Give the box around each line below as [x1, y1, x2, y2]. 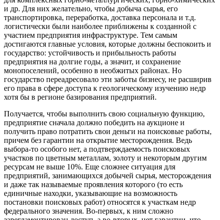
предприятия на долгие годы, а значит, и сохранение [4, 57, 181, 66]
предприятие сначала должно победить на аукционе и [4, 118, 185, 127]
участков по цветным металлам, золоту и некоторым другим [4, 153, 207, 162]
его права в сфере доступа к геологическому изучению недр [4, 83, 206, 92]
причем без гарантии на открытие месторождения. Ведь [4, 136, 192, 144]
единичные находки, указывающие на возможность [4, 189, 177, 197]
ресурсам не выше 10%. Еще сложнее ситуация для [4, 162, 175, 171]
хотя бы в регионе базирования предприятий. [4, 92, 157, 101]
